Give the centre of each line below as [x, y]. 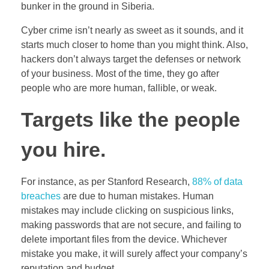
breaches [41, 196]
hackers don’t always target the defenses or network [131, 59]
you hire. [63, 150]
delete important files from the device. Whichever [124, 240]
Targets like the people [131, 119]
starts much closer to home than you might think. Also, [134, 44]
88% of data [217, 182]
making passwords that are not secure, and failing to [131, 225]
